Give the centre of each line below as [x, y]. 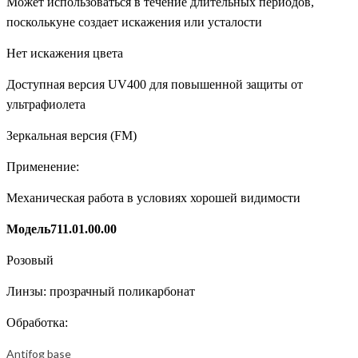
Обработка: [37, 323]
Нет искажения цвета [65, 54]
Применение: [43, 167]
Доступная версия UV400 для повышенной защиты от [155, 85]
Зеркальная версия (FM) [72, 136]
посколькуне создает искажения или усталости [134, 22]
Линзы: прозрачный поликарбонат [101, 292]
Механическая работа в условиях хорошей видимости [153, 198]
